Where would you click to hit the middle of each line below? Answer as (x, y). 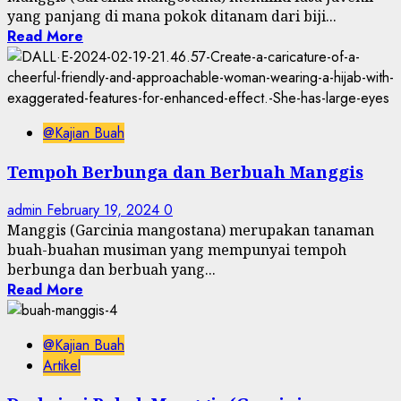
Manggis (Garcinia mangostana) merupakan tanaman (191, 230)
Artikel (62, 365)
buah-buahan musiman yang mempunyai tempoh (177, 249)
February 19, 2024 (105, 209)
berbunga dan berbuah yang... (111, 269)
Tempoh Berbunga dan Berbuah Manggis (185, 171)
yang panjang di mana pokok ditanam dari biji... (172, 17)
